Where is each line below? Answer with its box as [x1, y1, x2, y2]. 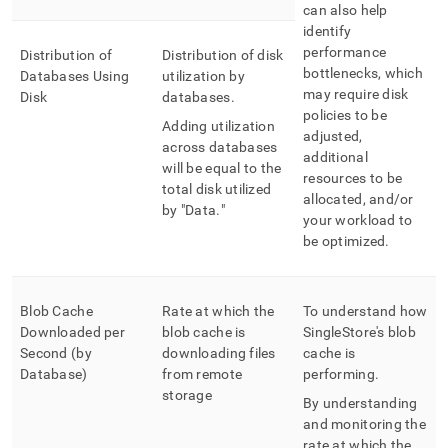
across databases [162, 139, 278, 155]
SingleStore [303, 324, 377, 340]
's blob [376, 324, 417, 340]
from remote [162, 366, 243, 382]
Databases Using [20, 68, 130, 84]
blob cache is [162, 324, 246, 340]
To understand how [303, 303, 428, 319]
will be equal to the [162, 160, 282, 176]
